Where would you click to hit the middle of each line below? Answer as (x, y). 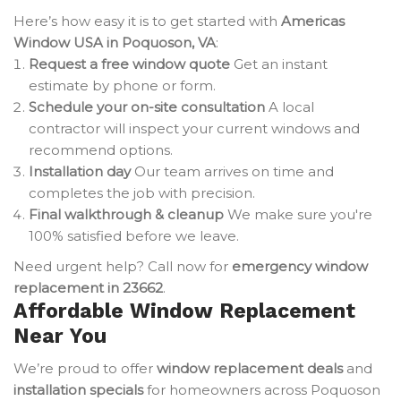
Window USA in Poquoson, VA (115, 43)
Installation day (80, 171)
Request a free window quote (129, 64)
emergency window (300, 266)
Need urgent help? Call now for (123, 266)
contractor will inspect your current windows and (194, 128)
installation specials (78, 390)
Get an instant (279, 64)
